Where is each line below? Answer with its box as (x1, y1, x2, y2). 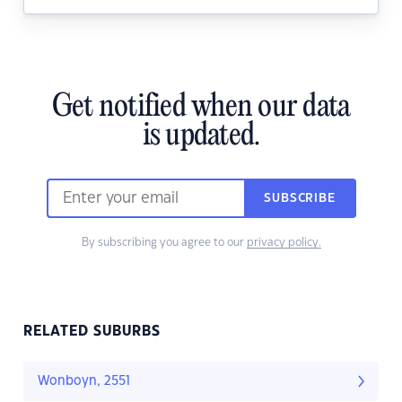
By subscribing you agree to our (81, 237, 247, 249)
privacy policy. (246, 237, 321, 249)
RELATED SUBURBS (23, 325, 161, 339)
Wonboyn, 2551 (38, 375, 130, 389)
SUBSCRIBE (264, 193, 336, 205)
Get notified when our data (51, 91, 351, 126)
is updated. (142, 119, 260, 154)
